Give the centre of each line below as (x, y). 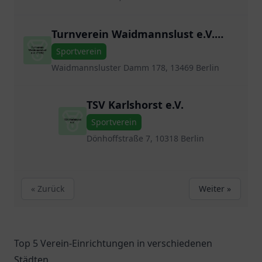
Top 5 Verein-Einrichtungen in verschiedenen (113, 243)
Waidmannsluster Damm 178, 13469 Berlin (135, 68)
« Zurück (48, 189)
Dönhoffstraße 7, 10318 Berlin (145, 138)
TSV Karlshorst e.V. (135, 105)
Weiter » (215, 189)
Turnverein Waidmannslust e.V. (133, 34)
